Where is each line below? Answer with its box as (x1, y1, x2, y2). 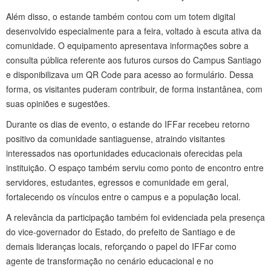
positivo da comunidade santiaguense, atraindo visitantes (6, 132, 225, 145)
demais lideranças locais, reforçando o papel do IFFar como (6, 240, 237, 252)
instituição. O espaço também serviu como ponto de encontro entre (6, 161, 264, 174)
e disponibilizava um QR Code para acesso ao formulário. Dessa (6, 68, 253, 80)
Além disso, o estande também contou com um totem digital (6, 10, 235, 22)
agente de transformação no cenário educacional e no (6, 254, 214, 267)
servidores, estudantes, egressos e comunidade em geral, (6, 175, 229, 188)
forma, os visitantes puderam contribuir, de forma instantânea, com (6, 82, 263, 95)
